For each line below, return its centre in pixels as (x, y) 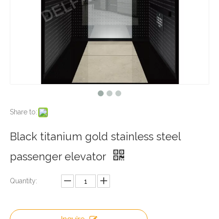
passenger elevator (59, 156)
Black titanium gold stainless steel (95, 136)
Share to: (23, 112)
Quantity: (23, 181)
